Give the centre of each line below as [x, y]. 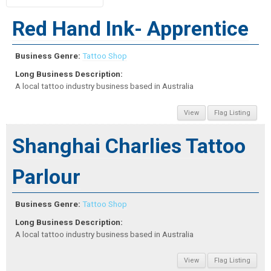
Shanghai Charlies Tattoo [129, 145]
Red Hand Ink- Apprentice [130, 29]
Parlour [46, 176]
